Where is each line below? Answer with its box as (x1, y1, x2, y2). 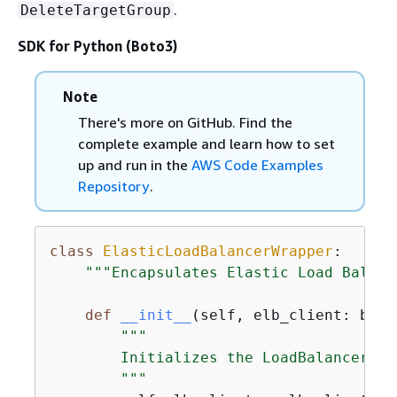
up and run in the (77, 156, 191, 174)
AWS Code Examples (191, 156, 323, 174)
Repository (77, 177, 149, 195)
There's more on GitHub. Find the (77, 113, 292, 131)
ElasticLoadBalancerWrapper (102, 243, 333, 260)
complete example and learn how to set (77, 135, 335, 152)
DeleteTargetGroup (20, 2, 171, 19)
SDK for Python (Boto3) (18, 37, 177, 55)
